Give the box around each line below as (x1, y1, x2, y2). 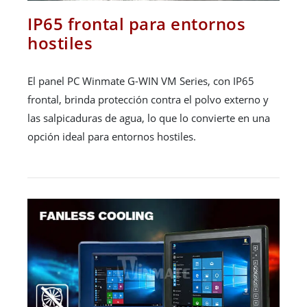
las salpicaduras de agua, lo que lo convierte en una (27, 110, 270, 125)
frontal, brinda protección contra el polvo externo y (27, 92, 269, 106)
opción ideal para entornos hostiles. (27, 129, 196, 143)
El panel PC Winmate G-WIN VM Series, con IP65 (27, 73, 254, 88)
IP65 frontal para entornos (27, 12, 245, 35)
